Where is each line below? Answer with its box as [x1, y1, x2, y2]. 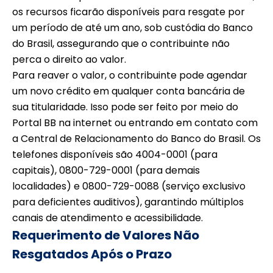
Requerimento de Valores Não [12, 226, 199, 244]
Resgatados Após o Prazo [12, 245, 172, 263]
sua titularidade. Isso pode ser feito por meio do [12, 99, 238, 114]
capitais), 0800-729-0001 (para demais [12, 163, 200, 177]
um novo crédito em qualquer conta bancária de [12, 83, 245, 98]
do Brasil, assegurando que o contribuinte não [12, 36, 230, 51]
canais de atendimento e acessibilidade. [12, 210, 203, 225]
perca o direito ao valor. [12, 52, 126, 66]
